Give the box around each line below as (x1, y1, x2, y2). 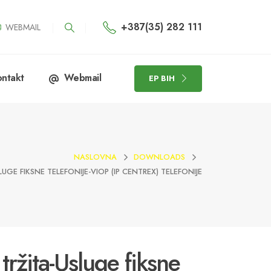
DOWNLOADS (134, 151, 185, 163)
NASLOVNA (74, 151, 117, 163)
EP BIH (148, 72, 175, 84)
